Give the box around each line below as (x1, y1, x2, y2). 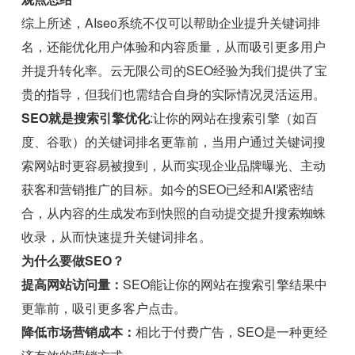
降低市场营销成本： (21, 323, 136, 342)
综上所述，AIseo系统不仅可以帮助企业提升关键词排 (21, 13, 321, 32)
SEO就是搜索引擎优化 (21, 109, 151, 128)
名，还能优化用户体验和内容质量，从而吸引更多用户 (21, 37, 326, 56)
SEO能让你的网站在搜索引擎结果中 (123, 275, 328, 294)
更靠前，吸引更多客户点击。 (21, 299, 187, 318)
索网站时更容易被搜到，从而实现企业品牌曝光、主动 (21, 156, 326, 175)
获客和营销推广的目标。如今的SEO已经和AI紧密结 (21, 180, 315, 199)
